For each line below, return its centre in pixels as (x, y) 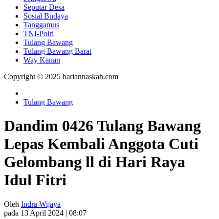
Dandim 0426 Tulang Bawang (102, 126)
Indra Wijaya (41, 204)
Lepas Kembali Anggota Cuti (101, 144)
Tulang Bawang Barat (57, 51)
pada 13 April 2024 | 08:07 (45, 213)
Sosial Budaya (46, 16)
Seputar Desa (44, 7)
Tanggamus (41, 24)
